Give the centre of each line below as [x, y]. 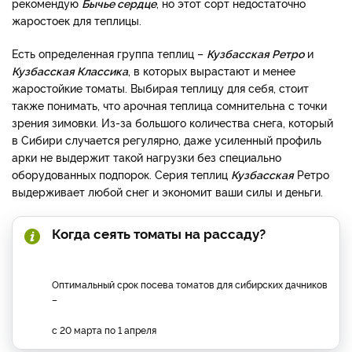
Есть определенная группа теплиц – [109, 53]
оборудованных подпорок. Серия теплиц [121, 174]
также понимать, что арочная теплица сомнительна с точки [169, 104]
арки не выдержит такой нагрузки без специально [147, 156]
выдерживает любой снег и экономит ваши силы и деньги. [167, 191]
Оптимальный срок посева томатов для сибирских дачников [190, 284]
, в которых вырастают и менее [212, 70]
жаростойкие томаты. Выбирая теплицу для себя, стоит [160, 87]
